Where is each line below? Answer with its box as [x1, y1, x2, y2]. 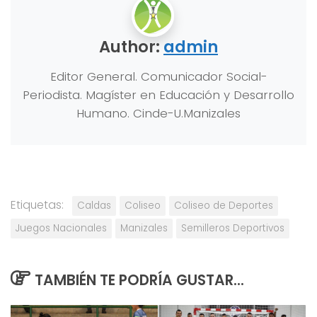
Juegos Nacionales [16, 221, 107, 236]
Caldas [77, 199, 111, 213]
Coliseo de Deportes [174, 199, 273, 213]
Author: [99, 35, 163, 58]
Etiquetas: [11, 197, 64, 214]
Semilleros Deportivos [181, 221, 284, 236]
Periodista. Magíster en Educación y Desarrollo [23, 86, 294, 103]
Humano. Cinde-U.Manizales [76, 104, 241, 122]
